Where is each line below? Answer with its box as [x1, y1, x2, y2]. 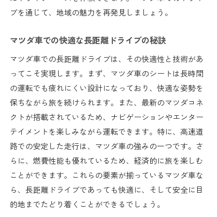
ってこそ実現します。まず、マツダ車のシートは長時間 [10, 67, 203, 79]
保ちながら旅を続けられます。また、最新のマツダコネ [10, 96, 203, 108]
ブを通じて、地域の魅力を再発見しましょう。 [10, 6, 172, 18]
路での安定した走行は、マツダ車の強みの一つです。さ [10, 139, 203, 152]
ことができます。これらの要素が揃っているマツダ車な [10, 169, 203, 181]
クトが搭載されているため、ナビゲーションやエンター [10, 110, 203, 123]
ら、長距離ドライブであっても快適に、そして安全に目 [10, 183, 203, 195]
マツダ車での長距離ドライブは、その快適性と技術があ [10, 52, 203, 64]
